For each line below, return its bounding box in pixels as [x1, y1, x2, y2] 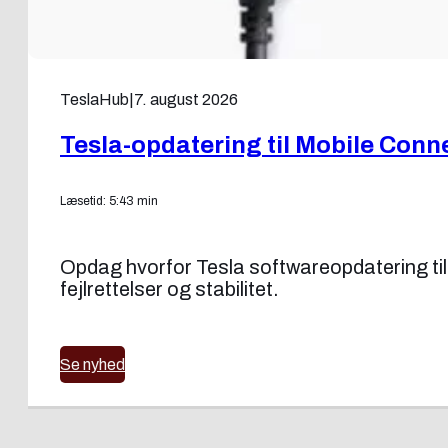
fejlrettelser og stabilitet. [60, 277, 279, 300]
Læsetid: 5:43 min [60, 193, 158, 208]
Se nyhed [60, 355, 125, 373]
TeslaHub [60, 90, 129, 108]
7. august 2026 [134, 90, 238, 108]
